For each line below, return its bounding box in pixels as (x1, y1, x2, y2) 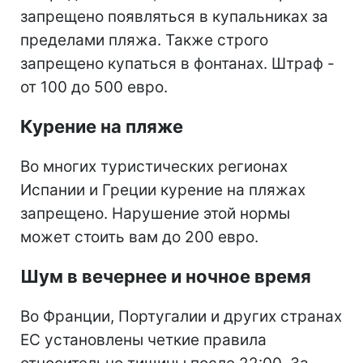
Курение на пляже (20, 115, 183, 137)
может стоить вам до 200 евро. (20, 227, 258, 246)
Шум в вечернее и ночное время (20, 265, 311, 287)
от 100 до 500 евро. (20, 77, 168, 96)
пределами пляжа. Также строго (20, 30, 268, 49)
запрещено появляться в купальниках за (20, 6, 328, 26)
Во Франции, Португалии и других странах (20, 306, 342, 326)
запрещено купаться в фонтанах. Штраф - (20, 53, 335, 73)
